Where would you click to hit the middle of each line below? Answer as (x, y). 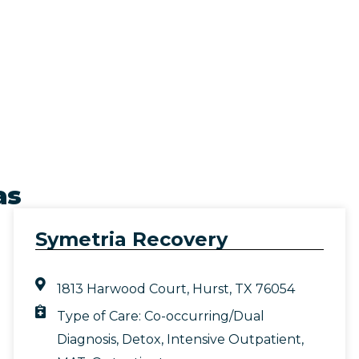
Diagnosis (86, 340)
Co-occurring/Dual (204, 317)
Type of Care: (100, 317)
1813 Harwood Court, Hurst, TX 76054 (175, 289)
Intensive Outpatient (234, 340)
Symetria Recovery (132, 240)
